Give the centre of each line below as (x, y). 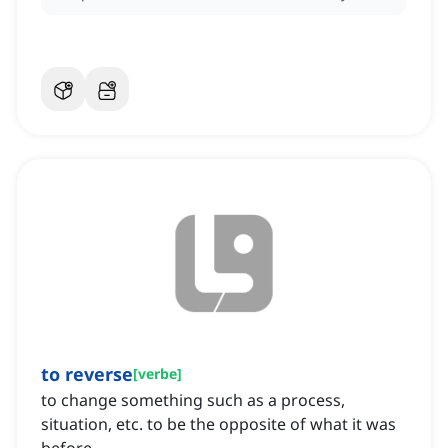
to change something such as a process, (193, 400)
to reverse (87, 374)
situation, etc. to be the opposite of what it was (218, 424)
